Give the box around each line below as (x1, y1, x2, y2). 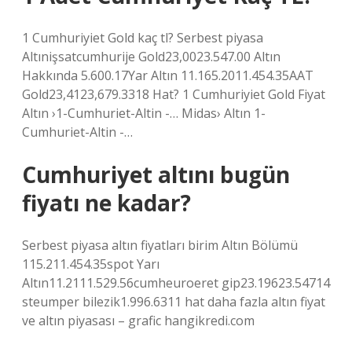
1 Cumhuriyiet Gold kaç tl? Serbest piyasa (22, 29, 263, 46)
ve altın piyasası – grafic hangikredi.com (22, 312, 255, 329)
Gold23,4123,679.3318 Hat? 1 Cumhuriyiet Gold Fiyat (22, 86, 325, 103)
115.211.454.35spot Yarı (22, 255, 159, 273)
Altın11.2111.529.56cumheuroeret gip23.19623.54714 (22, 274, 330, 291)
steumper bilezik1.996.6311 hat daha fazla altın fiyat (22, 293, 325, 310)
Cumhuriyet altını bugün (22, 159, 290, 189)
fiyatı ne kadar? (22, 188, 191, 218)
